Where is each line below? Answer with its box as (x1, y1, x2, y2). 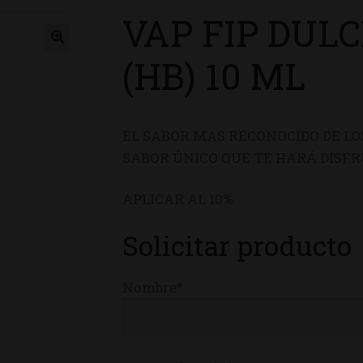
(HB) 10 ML (122, 52, 306, 100)
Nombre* (122, 278, 184, 297)
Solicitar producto (122, 227, 352, 263)
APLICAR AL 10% (122, 190, 234, 209)
